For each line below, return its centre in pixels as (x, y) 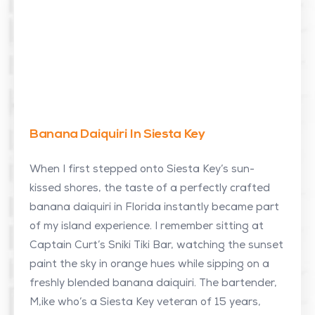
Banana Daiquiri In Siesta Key (117, 135)
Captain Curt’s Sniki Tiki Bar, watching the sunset (156, 246)
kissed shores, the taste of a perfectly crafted (150, 189)
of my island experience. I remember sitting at (147, 227)
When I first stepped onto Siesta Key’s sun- (142, 170)
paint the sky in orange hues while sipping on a (149, 265)
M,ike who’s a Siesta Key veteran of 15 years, (145, 303)
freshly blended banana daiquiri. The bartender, (153, 284)
